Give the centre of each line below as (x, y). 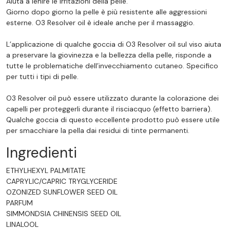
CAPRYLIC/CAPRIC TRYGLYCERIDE (62, 181)
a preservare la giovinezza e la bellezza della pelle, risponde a (109, 55)
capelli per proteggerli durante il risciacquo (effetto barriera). (109, 109)
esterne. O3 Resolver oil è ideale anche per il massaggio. (100, 22)
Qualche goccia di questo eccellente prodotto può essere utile (113, 119)
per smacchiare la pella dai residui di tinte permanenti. (98, 130)
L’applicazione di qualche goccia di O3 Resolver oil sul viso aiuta (114, 44)
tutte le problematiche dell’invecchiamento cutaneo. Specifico (112, 65)
